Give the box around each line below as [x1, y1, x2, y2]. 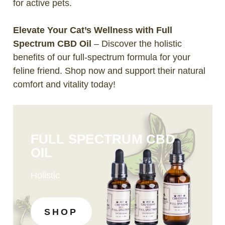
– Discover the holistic [91, 38, 182, 49]
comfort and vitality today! [13, 79, 116, 89]
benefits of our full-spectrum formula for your [13, 52, 190, 62]
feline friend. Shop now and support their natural [13, 65, 205, 76]
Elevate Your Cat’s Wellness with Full [13, 25, 172, 35]
